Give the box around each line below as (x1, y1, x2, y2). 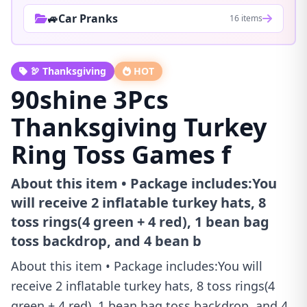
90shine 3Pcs (11, 83, 169, 116)
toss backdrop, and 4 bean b (11, 232, 201, 250)
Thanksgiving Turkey (11, 110, 267, 144)
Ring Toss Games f (11, 138, 231, 171)
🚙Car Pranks (47, 11, 118, 26)
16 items (230, 12, 262, 24)
